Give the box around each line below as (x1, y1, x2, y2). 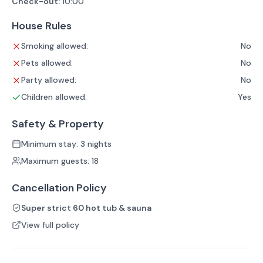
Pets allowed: (21, 57, 73, 68)
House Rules (12, 18, 72, 33)
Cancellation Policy (12, 180, 107, 195)
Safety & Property (12, 116, 104, 131)
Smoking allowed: (21, 40, 88, 51)
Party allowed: (21, 74, 76, 85)
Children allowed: (21, 91, 87, 102)
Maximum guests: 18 (21, 155, 99, 166)
